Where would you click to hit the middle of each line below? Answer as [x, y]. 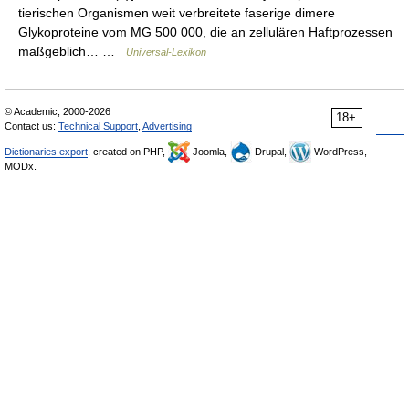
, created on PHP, [128, 152]
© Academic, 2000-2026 [58, 111]
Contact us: [31, 126]
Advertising [167, 126]
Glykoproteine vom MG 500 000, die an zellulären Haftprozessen [205, 32]
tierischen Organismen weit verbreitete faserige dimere [177, 13]
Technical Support [98, 126]
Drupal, [271, 152]
